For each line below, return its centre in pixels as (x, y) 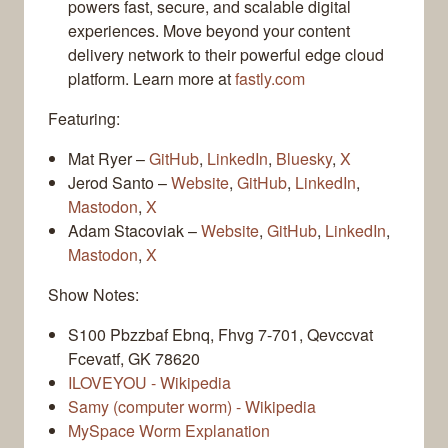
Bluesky (304, 159)
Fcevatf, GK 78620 (134, 359)
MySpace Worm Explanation (169, 431)
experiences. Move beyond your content (209, 31)
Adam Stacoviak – (134, 231)
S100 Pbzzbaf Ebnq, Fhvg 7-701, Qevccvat (220, 335)
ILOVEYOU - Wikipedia (149, 383)
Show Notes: (93, 295)
